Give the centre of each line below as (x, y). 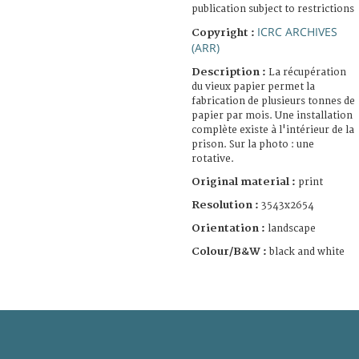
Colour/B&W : (230, 251)
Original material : (245, 182)
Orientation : (230, 228)
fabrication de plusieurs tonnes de (273, 101)
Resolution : (225, 205)
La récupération (307, 72)
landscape (292, 228)
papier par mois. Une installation (272, 115)
